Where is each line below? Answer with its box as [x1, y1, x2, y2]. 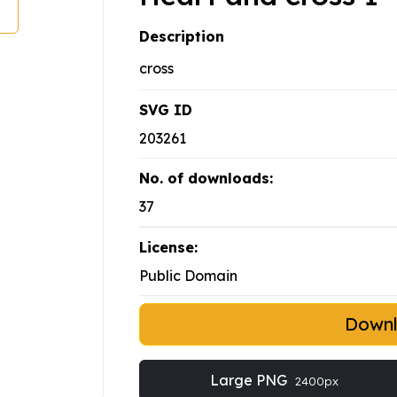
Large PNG [209, 371, 291, 390]
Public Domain [139, 267, 237, 285]
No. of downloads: [139, 169, 273, 188]
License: [139, 238, 198, 257]
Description [139, 27, 224, 46]
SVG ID [139, 101, 192, 120]
